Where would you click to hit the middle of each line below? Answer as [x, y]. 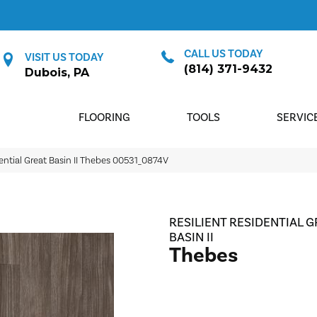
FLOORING [105, 117]
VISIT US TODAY [64, 57]
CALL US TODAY [223, 54]
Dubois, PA [57, 73]
